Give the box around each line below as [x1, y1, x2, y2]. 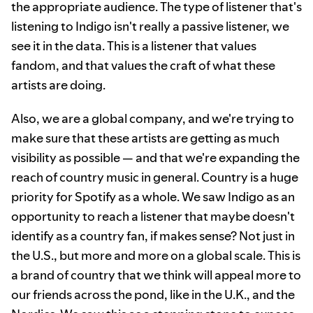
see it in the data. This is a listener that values [11, 37, 256, 55]
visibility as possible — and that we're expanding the [11, 149, 300, 167]
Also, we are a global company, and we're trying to [11, 110, 294, 128]
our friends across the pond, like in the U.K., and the [11, 286, 295, 304]
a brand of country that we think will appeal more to [11, 266, 301, 284]
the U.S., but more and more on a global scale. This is [11, 247, 300, 265]
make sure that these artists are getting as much [11, 129, 279, 147]
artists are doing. [11, 76, 105, 94]
